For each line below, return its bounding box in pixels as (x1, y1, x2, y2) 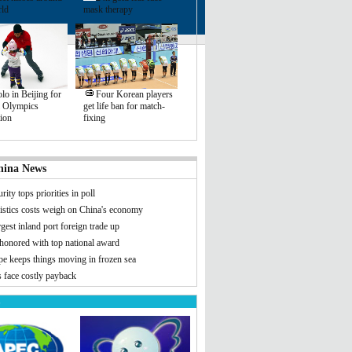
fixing (82, 112, 105, 123)
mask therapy (82, 4, 133, 15)
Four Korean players (95, 89, 173, 100)
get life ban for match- (82, 101, 165, 112)
